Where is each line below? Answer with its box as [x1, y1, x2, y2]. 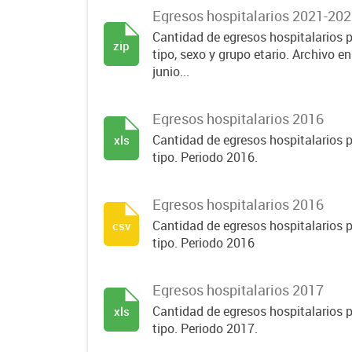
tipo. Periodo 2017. [152, 320, 258, 337]
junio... [152, 63, 189, 80]
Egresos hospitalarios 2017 [152, 280, 324, 299]
